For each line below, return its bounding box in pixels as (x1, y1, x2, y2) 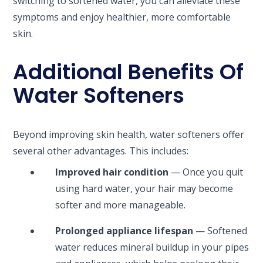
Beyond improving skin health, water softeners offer (13, 127, 245, 141)
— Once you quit (168, 165, 244, 178)
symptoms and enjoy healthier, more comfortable (13, 10, 231, 23)
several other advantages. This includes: (13, 144, 189, 157)
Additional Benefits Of (13, 56, 244, 87)
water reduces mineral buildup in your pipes (55, 240, 249, 254)
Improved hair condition (55, 165, 169, 178)
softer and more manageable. (55, 198, 186, 211)
